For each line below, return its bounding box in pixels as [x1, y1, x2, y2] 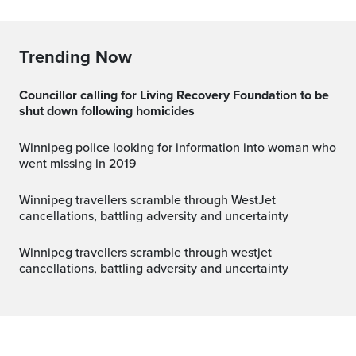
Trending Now [19, 47, 132, 68]
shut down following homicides [19, 103, 195, 119]
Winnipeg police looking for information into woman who [19, 140, 30, 156]
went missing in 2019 [19, 156, 137, 172]
